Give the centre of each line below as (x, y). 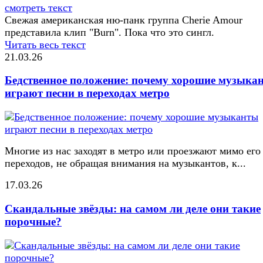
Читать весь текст (45, 44)
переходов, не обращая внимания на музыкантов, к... (125, 163)
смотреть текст (38, 7)
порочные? (33, 221)
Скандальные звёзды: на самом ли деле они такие (133, 208)
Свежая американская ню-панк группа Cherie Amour (124, 20)
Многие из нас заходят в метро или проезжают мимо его (133, 151)
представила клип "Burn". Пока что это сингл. (109, 32)
